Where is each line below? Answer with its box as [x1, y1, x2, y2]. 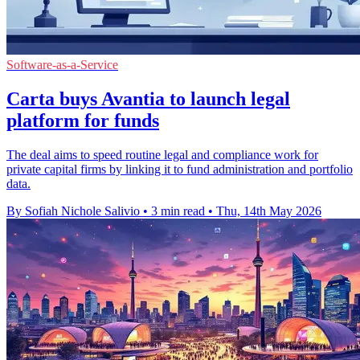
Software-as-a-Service [6, 57, 118, 72]
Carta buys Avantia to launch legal [6, 88, 290, 109]
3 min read [151, 203, 205, 218]
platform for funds [6, 109, 159, 131]
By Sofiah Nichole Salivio [6, 203, 140, 218]
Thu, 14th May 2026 [216, 203, 321, 218]
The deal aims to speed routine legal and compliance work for [6, 147, 318, 162]
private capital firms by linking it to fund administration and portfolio [6, 162, 353, 176]
